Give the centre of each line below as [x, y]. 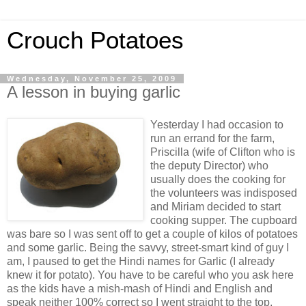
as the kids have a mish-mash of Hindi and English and [140, 288]
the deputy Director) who [209, 165]
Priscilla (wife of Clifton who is [223, 152]
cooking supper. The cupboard [224, 220]
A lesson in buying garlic [94, 92]
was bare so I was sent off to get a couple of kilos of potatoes [152, 234]
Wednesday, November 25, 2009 [92, 79]
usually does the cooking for [218, 179]
